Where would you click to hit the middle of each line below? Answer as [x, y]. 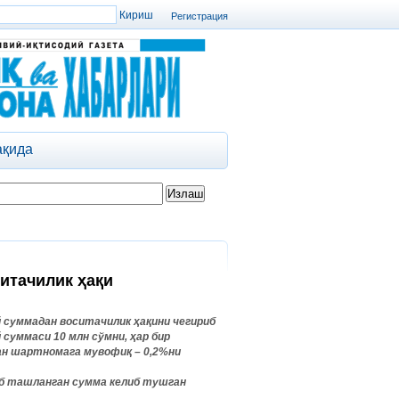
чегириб [194, 322]
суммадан [30, 322]
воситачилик [95, 322]
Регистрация [199, 16]
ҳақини [152, 322]
